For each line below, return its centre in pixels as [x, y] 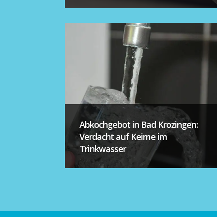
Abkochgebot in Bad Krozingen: [139, 125]
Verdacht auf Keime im [124, 137]
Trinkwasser [103, 149]
